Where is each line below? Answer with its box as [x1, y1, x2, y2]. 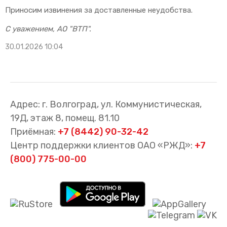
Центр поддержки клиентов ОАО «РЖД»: [10, 140, 195, 151]
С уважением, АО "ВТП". [5, 24, 91, 33]
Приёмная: [10, 126, 58, 137]
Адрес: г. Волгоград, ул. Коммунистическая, [10, 99, 202, 110]
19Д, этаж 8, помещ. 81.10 [10, 112, 120, 124]
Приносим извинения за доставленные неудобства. [5, 5, 193, 15]
